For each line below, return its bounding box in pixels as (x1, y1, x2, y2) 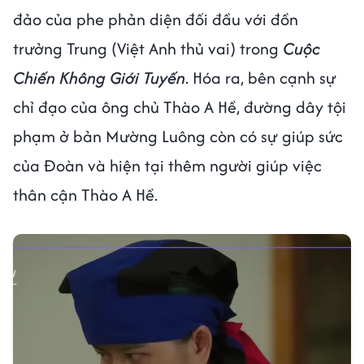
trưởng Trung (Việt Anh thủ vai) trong (13, 37, 283, 61)
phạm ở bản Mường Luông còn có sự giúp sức (13, 124, 343, 149)
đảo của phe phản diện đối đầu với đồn (13, 7, 298, 32)
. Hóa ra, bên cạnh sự (185, 66, 336, 90)
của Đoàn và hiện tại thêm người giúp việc (13, 154, 322, 178)
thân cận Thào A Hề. (13, 183, 162, 207)
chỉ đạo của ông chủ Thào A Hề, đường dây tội (13, 95, 346, 119)
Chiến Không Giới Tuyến (13, 66, 185, 90)
